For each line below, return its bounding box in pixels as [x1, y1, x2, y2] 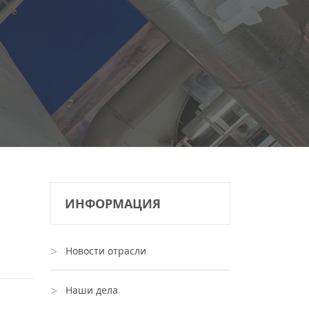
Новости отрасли [66, 244, 146, 257]
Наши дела [66, 283, 118, 297]
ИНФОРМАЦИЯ [65, 195, 161, 212]
